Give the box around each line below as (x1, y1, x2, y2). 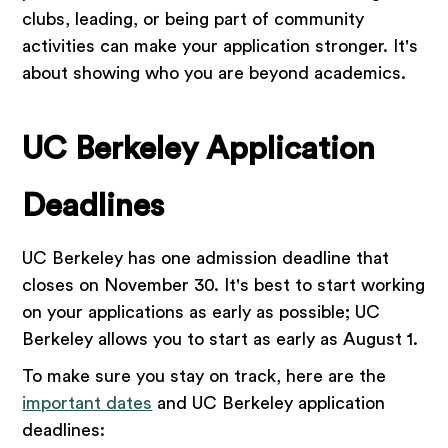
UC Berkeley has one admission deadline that (22, 249, 390, 268)
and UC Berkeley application (152, 394, 386, 413)
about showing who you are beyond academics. (22, 64, 407, 83)
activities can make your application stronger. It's (22, 37, 419, 56)
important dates (22, 394, 153, 413)
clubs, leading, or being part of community (22, 10, 365, 29)
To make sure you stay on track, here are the (22, 367, 387, 386)
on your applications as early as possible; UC (22, 303, 381, 322)
